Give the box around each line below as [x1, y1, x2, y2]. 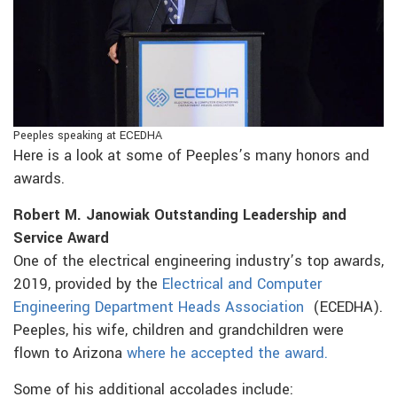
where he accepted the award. [127, 342, 328, 364]
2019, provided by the [13, 273, 162, 295]
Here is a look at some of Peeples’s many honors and [13, 144, 370, 167]
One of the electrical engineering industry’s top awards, [13, 250, 384, 272]
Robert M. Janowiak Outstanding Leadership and [13, 204, 346, 226]
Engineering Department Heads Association [13, 296, 304, 318]
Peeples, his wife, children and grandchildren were [13, 319, 344, 341]
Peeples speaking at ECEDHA [13, 127, 162, 144]
